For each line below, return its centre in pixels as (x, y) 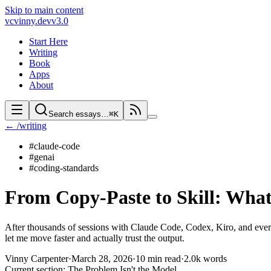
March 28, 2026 (102, 258)
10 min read (158, 258)
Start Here (48, 41)
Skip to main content (44, 10)
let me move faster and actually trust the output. (95, 238)
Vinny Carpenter (37, 258)
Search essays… (79, 114)
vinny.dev (33, 21)
